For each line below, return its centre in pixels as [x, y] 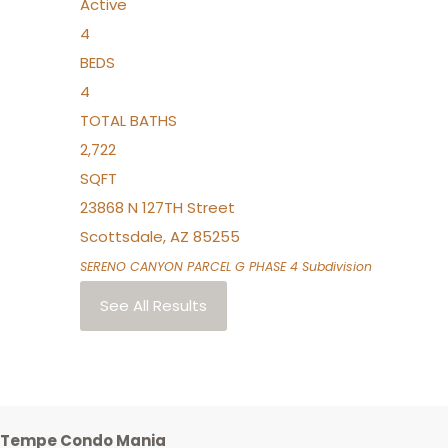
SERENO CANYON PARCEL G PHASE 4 [189, 266]
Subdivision [335, 266]
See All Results [153, 305]
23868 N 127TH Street [157, 207]
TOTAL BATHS [128, 120]
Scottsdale [121, 236]
